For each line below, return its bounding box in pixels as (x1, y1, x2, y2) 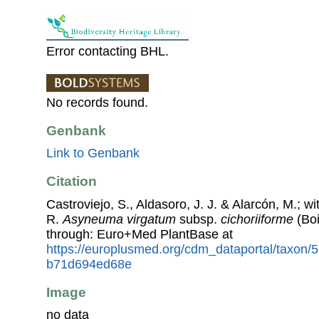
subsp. (176, 211, 221, 226)
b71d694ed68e (46, 256, 132, 271)
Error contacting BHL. (46, 43, 169, 58)
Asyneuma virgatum (63, 211, 176, 226)
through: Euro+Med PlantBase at (46, 226, 233, 241)
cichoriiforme (221, 211, 293, 226)
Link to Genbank (46, 146, 140, 161)
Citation (46, 174, 97, 189)
